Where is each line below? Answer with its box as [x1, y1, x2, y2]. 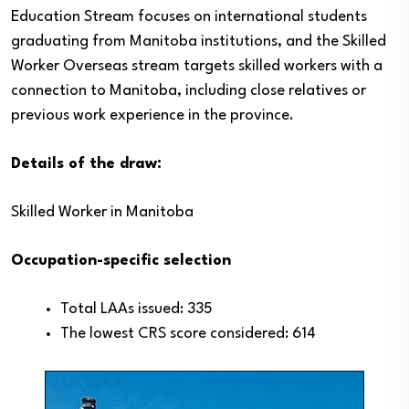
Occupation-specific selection [11, 253, 231, 268]
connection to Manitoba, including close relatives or [11, 83, 366, 99]
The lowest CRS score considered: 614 [60, 326, 316, 341]
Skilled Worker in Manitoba [11, 204, 194, 220]
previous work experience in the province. [11, 108, 294, 123]
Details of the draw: [11, 156, 162, 172]
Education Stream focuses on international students [11, 9, 367, 25]
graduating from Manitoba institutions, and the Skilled [11, 34, 386, 49]
